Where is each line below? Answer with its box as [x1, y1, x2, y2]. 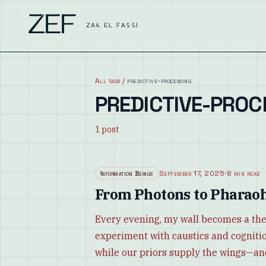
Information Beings [100, 169, 154, 178]
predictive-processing [127, 76, 192, 85]
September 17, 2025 [159, 169, 225, 178]
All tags [95, 76, 121, 85]
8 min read [226, 169, 260, 178]
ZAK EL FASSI [86, 23, 139, 28]
